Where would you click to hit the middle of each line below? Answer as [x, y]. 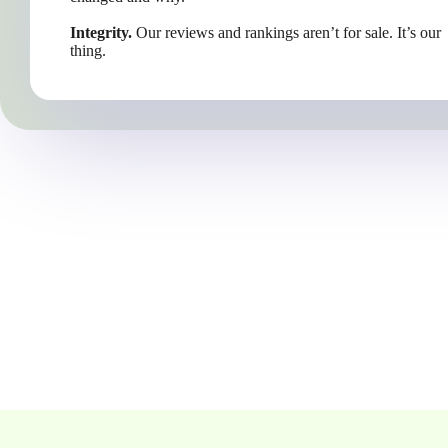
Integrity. [101, 32]
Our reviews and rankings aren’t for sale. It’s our [286, 32]
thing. [88, 50]
